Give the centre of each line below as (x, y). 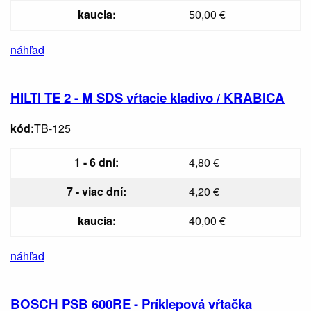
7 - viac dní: (96, 192)
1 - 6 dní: (96, 162)
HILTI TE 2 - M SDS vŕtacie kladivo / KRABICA (148, 97)
